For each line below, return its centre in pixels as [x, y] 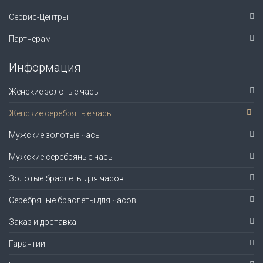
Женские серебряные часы [61, 114]
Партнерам [30, 39]
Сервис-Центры [38, 17]
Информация [45, 68]
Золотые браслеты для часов [66, 179]
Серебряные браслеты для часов [73, 200]
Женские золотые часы [54, 92]
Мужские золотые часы [55, 135]
